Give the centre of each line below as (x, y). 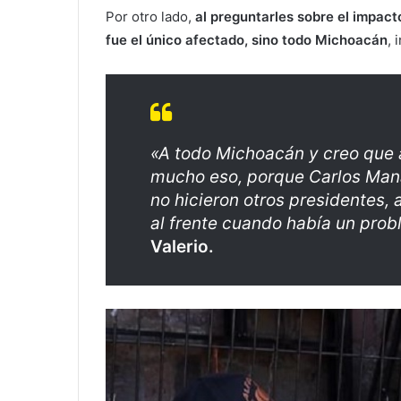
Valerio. (182, 246)
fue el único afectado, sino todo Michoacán (247, 39)
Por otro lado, (149, 16)
